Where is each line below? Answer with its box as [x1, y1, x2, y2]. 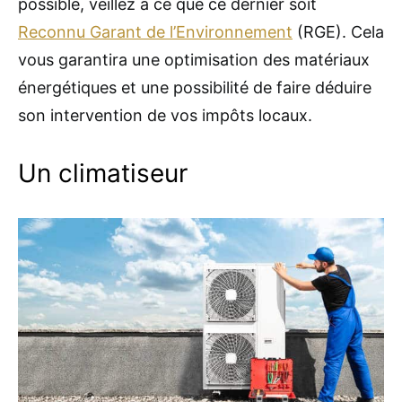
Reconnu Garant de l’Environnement [18, 22, 293, 41]
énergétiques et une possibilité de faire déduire [18, 77, 376, 97]
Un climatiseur [18, 157, 188, 188]
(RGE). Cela [293, 22, 384, 41]
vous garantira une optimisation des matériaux [18, 49, 370, 69]
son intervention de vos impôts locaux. [18, 105, 312, 125]
